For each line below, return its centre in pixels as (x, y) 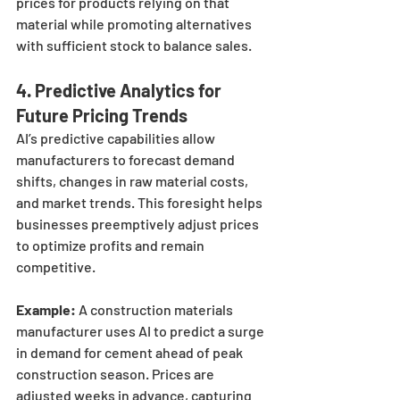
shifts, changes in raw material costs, (133, 181)
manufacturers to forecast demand (127, 160)
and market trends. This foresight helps (141, 203)
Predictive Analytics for (130, 91)
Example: (46, 310)
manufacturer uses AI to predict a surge (142, 331)
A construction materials (156, 310)
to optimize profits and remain (112, 246)
